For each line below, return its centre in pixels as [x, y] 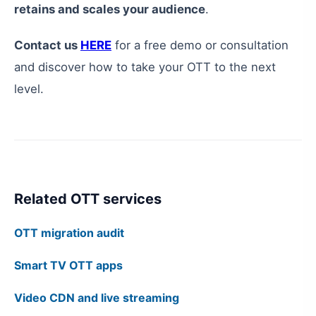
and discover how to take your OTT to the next [145, 67]
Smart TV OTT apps [68, 265]
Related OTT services [88, 199]
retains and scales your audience [110, 9]
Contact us [47, 45]
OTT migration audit [69, 233]
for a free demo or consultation [200, 45]
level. [29, 89]
